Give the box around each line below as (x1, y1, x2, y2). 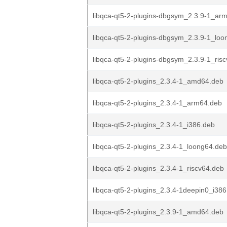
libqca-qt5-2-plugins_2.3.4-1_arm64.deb (93, 99, 222, 107)
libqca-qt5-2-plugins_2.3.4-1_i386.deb (93, 121, 215, 129)
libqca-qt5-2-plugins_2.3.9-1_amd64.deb (93, 208, 223, 216)
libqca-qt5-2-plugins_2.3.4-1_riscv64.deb (93, 164, 224, 172)
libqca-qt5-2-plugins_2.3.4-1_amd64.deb (93, 77, 223, 85)
